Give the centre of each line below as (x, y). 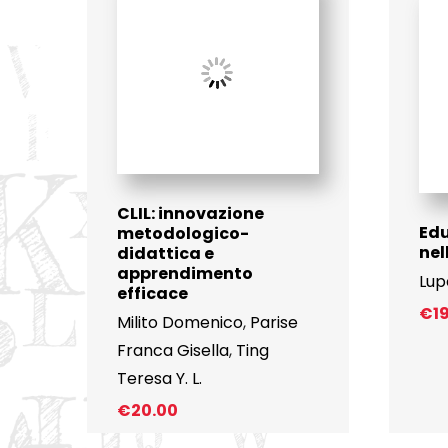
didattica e (165, 253)
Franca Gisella (172, 350)
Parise (273, 322)
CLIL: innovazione (190, 213)
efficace (152, 293)
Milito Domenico (179, 322)
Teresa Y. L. (159, 378)
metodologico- (182, 233)
